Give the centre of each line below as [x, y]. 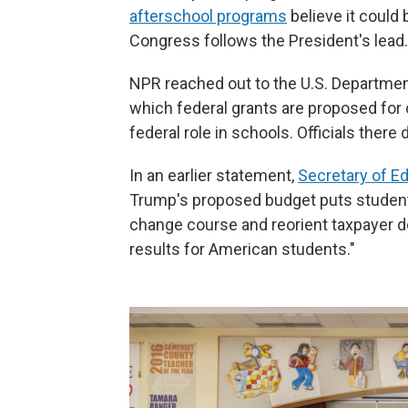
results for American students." [242, 249]
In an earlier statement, [214, 175]
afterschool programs [208, 15]
